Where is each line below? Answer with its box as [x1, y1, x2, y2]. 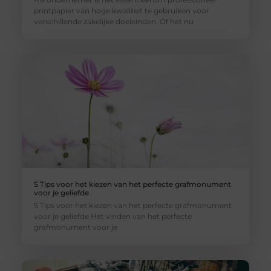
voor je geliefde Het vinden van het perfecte [33, 212, 192, 221]
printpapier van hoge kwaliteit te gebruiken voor [33, 6, 209, 16]
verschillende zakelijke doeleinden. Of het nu [33, 17, 194, 27]
